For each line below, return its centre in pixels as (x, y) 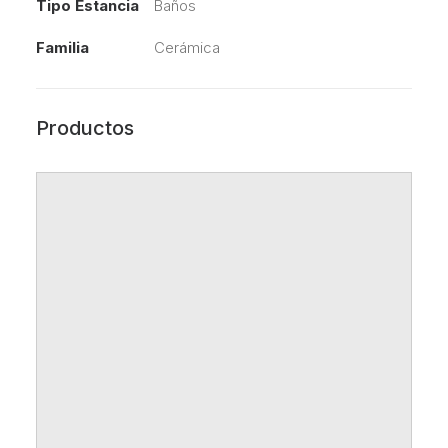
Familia (62, 48)
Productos (85, 128)
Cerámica (187, 48)
